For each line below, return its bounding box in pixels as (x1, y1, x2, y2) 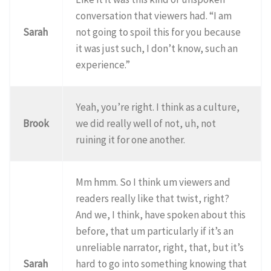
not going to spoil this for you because (76, 25, 241, 39)
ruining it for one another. (76, 132, 186, 146)
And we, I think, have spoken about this (76, 207, 246, 221)
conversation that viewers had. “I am (76, 8, 232, 22)
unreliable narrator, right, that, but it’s (76, 240, 244, 254)
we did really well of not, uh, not (76, 116, 217, 130)
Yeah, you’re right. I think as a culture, (76, 100, 240, 114)
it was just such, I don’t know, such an (76, 41, 238, 55)
